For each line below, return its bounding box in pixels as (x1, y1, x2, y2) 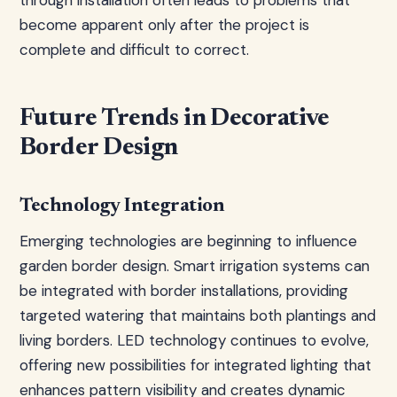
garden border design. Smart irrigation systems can (19, 256, 370, 276)
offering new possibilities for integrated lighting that (19, 355, 371, 375)
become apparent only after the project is (19, 15, 309, 35)
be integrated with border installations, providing (19, 281, 348, 300)
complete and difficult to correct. (19, 40, 249, 59)
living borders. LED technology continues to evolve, (19, 331, 369, 350)
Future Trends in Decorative (19, 106, 330, 131)
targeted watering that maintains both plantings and (19, 306, 376, 325)
